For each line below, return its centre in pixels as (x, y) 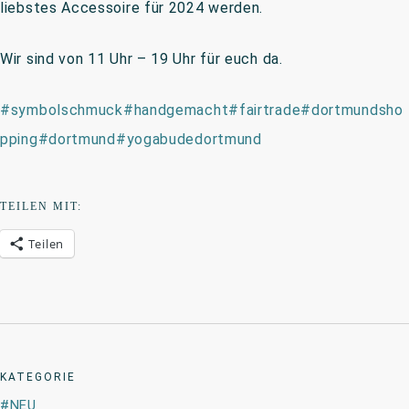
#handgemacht (176, 110)
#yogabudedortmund (189, 139)
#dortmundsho (352, 110)
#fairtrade (265, 110)
